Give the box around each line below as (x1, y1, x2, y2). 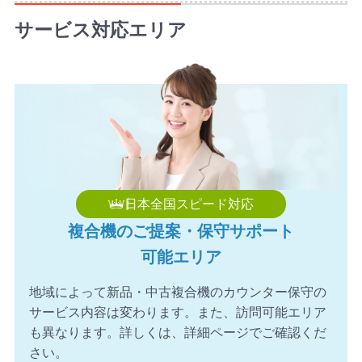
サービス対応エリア (14, 19, 187, 40)
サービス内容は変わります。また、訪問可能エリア (28, 305, 326, 319)
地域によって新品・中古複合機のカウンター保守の (28, 284, 326, 299)
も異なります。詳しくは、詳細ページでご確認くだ (28, 325, 326, 339)
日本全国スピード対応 (124, 196, 254, 211)
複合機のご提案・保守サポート (68, 221, 294, 240)
